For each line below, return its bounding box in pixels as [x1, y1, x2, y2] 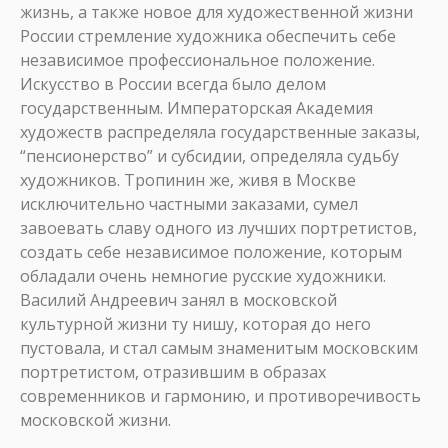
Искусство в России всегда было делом [20, 73, 326, 95]
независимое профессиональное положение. [20, 49, 375, 71]
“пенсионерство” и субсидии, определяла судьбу [20, 145, 399, 167]
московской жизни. [20, 409, 171, 431]
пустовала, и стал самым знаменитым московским [20, 337, 418, 359]
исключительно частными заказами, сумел [20, 193, 358, 215]
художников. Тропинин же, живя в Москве [20, 169, 356, 191]
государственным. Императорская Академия [20, 97, 373, 119]
